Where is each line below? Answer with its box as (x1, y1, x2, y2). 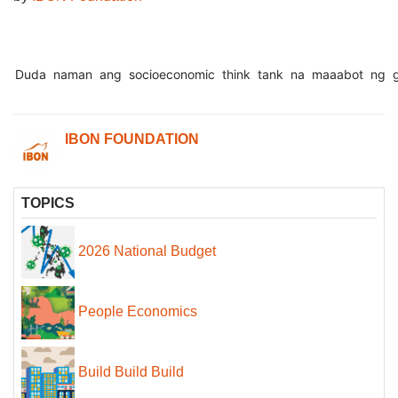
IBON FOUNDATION (65, 131, 199, 147)
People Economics (78, 304, 197, 320)
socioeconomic (129, 67, 215, 82)
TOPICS (21, 195, 75, 211)
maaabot (312, 67, 363, 82)
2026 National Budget (78, 243, 216, 259)
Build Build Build (78, 364, 184, 380)
